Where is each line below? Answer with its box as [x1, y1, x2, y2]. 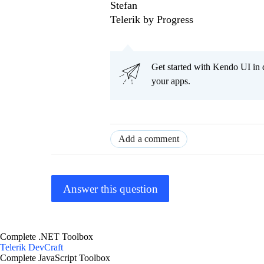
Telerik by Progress [110, 14, 193, 26]
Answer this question [62, 182, 158, 195]
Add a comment [118, 134, 180, 144]
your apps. [151, 76, 190, 87]
